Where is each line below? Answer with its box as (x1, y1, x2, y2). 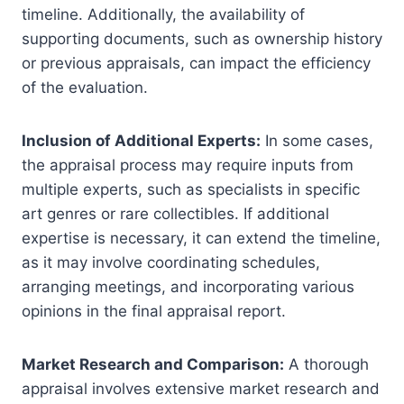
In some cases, (261, 132, 373, 151)
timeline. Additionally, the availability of (22, 5, 305, 24)
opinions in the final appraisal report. (22, 302, 286, 321)
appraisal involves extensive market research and (22, 380, 380, 399)
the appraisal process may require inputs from (22, 156, 353, 175)
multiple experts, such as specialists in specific (22, 180, 360, 199)
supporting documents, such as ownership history (22, 30, 382, 49)
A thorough (284, 355, 369, 374)
